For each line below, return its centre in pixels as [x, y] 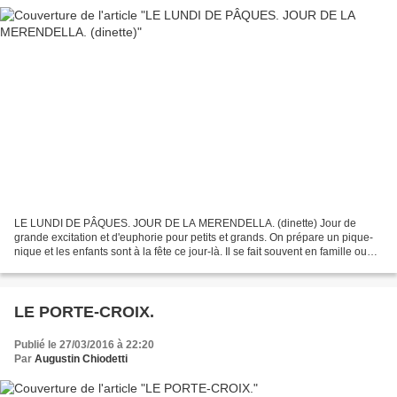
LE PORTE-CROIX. [84, 311]
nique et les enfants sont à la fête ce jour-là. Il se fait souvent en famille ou [191, 251]
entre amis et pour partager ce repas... [105, 265]
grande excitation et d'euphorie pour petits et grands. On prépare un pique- [194, 237]
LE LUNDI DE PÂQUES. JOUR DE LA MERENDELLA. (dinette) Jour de [185, 223]
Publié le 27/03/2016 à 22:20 [84, 344]
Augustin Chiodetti [81, 358]
